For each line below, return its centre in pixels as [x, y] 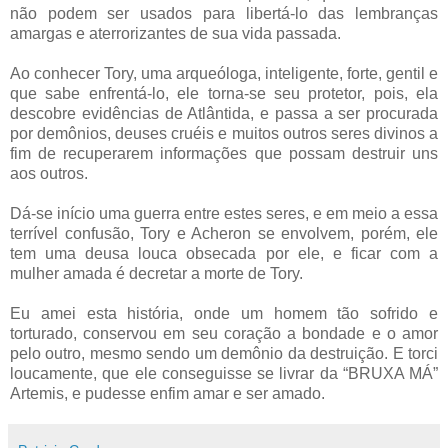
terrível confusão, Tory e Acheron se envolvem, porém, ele [224, 233]
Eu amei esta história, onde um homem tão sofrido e [224, 313]
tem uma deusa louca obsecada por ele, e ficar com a [224, 253]
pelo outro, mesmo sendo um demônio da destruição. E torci [224, 353]
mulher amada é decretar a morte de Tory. [156, 273]
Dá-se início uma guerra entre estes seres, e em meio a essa [224, 213]
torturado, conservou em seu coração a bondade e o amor [224, 333]
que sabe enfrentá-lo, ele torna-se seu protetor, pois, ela [224, 93]
